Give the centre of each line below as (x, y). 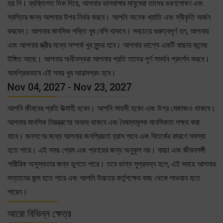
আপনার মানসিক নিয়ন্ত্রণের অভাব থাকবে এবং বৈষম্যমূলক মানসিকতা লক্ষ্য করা (104, 122)
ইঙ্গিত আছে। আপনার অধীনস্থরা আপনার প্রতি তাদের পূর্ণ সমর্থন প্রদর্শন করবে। (109, 59)
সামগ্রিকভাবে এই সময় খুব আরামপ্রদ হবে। (62, 73)
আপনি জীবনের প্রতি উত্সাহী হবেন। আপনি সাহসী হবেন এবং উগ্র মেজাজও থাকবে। (111, 108)
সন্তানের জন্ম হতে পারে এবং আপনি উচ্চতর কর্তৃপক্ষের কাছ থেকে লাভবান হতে (104, 178)
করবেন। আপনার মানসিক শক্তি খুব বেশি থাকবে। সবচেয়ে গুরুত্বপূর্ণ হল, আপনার (108, 31)
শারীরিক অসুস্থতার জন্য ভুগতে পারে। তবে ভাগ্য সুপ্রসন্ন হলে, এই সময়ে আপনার (111, 164)
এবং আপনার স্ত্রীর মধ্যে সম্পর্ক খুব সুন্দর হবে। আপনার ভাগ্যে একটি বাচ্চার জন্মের (107, 45)
